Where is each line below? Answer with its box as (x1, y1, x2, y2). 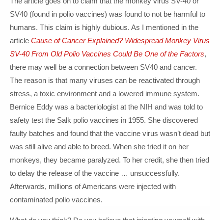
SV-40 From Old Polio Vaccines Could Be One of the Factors (10, 50, 204, 58)
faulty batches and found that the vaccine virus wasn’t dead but (10, 129, 210, 137)
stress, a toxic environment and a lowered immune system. (10, 89, 199, 98)
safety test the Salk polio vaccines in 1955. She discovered (10, 116, 198, 124)
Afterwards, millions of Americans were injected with (10, 182, 176, 191)
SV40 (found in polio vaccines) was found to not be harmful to (10, 10, 205, 18)
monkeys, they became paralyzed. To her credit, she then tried (10, 156, 209, 164)
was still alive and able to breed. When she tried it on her (10, 142, 189, 151)
